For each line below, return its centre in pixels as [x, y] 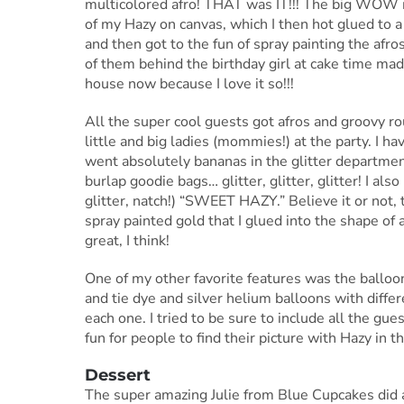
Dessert [117, 376]
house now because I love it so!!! [189, 84]
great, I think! [127, 241]
